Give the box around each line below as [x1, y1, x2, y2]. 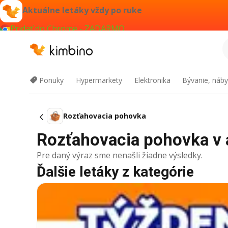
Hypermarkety [75, 75, 122, 85]
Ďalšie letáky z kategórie [37, 163, 194, 180]
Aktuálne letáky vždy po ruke [22, 5, 142, 16]
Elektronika [134, 75, 170, 85]
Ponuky [39, 75, 64, 85]
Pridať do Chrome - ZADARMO [10, 23, 125, 34]
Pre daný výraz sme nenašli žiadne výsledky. [37, 150, 203, 161]
